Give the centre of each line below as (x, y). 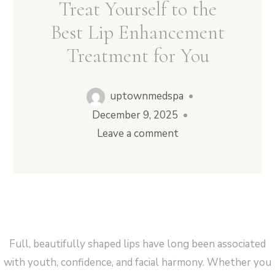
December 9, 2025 (135, 115)
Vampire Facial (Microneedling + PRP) (136, 69)
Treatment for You (137, 56)
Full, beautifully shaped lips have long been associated (137, 244)
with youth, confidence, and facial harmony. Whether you (137, 262)
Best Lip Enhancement (137, 32)
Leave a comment (137, 133)
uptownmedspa (147, 96)
